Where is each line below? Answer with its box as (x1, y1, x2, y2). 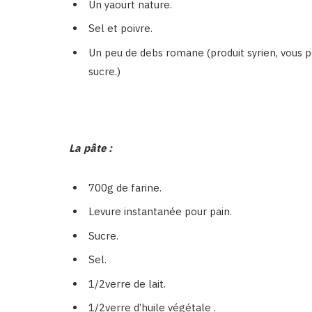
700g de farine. (88, 180, 162, 194)
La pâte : (61, 141, 112, 155)
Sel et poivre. (88, 22, 153, 35)
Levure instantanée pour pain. (88, 205, 232, 218)
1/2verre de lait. (88, 276, 166, 290)
